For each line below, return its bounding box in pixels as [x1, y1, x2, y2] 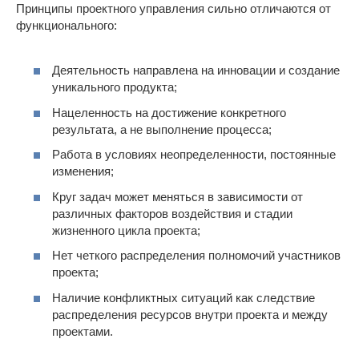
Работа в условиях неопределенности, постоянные [52, 147, 336, 162]
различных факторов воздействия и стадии [52, 206, 292, 220]
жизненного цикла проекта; [52, 223, 200, 237]
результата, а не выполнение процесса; [52, 122, 272, 136]
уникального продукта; [52, 80, 177, 95]
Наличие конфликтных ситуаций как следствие [52, 290, 315, 305]
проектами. [52, 324, 113, 338]
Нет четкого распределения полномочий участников [52, 248, 341, 263]
